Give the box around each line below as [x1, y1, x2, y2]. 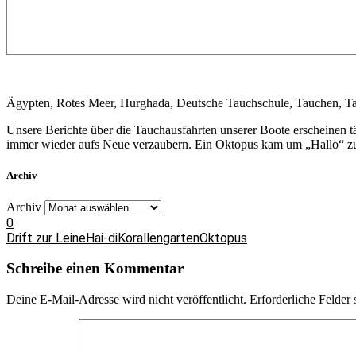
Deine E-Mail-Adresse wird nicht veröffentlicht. [6, 292, 246, 306]
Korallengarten [118, 230, 199, 246]
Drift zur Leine [6, 230, 86, 246]
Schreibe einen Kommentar [6, 260, 184, 277]
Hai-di [86, 230, 118, 246]
